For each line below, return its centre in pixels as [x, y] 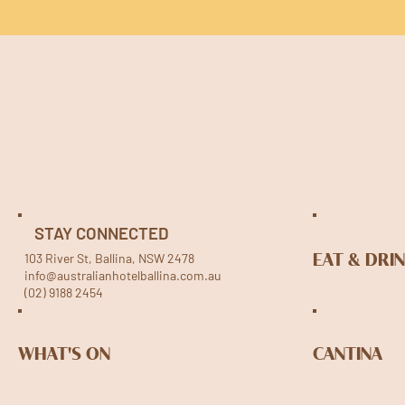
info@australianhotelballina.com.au [123, 275]
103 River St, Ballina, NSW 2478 [113, 258]
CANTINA [348, 355]
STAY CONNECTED [102, 232]
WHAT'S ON [64, 355]
